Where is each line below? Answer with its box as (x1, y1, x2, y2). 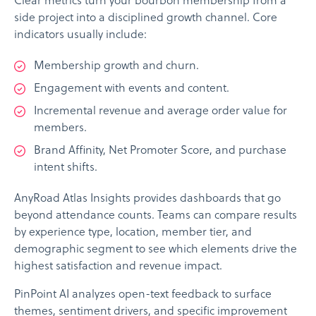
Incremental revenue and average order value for (34, 105, 287, 119)
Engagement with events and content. (34, 83, 229, 96)
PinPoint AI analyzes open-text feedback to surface (14, 288, 272, 302)
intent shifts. (34, 162, 97, 175)
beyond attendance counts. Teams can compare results (14, 209, 297, 223)
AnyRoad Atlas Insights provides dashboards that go (14, 193, 281, 206)
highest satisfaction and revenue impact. (14, 260, 222, 274)
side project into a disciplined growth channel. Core (14, 12, 277, 25)
